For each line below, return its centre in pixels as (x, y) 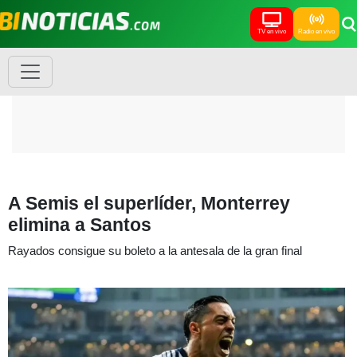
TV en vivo (272, 31)
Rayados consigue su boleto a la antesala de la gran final (155, 251)
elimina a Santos (80, 225)
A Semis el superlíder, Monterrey (149, 203)
